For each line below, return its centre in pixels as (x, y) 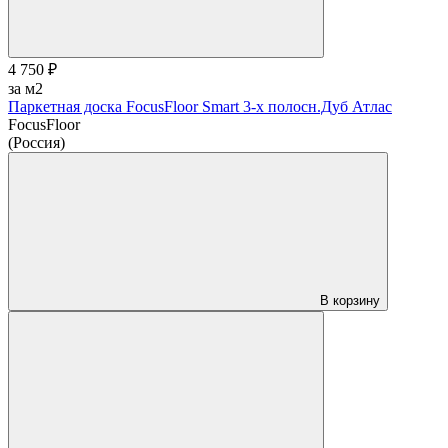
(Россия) (36, 142)
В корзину (350, 300)
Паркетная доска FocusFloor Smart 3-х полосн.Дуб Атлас (200, 106)
